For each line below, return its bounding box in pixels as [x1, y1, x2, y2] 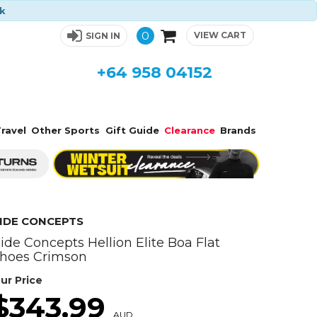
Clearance [163, 125, 215, 136]
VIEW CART [193, 30, 246, 40]
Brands [220, 125, 257, 136]
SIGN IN [85, 30, 120, 41]
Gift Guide [105, 125, 159, 136]
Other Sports [31, 125, 100, 136]
